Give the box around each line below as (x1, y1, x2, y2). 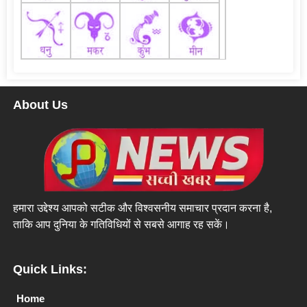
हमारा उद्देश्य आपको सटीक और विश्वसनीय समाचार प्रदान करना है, (12, 202, 272, 214)
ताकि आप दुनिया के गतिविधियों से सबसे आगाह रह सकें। (12, 219, 230, 231)
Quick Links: (12, 262, 87, 277)
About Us (12, 98, 68, 112)
